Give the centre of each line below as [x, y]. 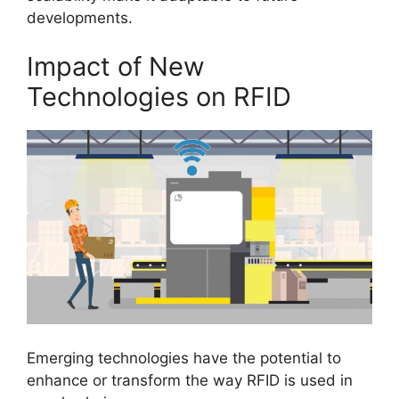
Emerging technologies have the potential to [184, 358]
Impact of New [116, 67]
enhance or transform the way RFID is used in [190, 380]
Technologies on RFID [159, 97]
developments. [80, 17]
